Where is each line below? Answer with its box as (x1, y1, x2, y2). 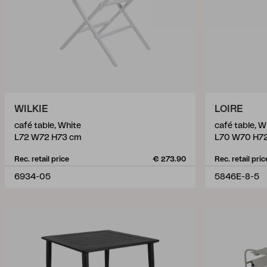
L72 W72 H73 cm (14, 133, 82, 142)
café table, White (14, 122, 81, 130)
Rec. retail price (14, 156, 69, 163)
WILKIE (14, 104, 48, 114)
